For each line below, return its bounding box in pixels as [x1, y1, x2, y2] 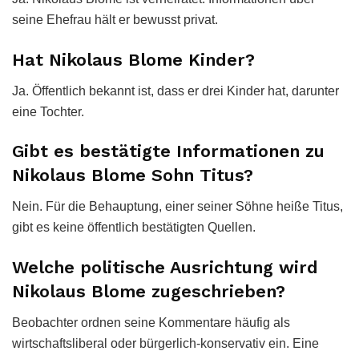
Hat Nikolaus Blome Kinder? [12, 50, 255, 71]
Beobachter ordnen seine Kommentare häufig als [12, 315, 290, 329]
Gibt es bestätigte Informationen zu [12, 141, 325, 162]
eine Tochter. [12, 104, 84, 119]
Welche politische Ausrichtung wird [12, 256, 318, 277]
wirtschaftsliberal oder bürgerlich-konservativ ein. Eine [12, 336, 319, 350]
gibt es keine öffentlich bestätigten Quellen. [12, 220, 256, 235]
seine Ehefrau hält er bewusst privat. [12, 13, 218, 27]
